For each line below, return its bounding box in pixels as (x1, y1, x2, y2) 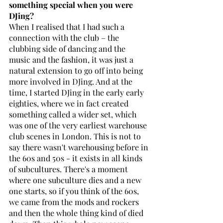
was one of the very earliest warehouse (9, 119, 149, 130)
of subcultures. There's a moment (9, 163, 130, 174)
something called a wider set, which (9, 109, 138, 119)
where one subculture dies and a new (9, 174, 143, 185)
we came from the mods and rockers (9, 196, 141, 207)
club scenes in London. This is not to (9, 130, 143, 141)
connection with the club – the (9, 32, 121, 43)
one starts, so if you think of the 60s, (9, 185, 141, 196)
